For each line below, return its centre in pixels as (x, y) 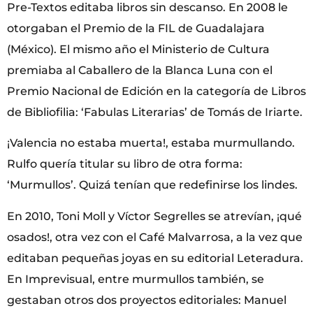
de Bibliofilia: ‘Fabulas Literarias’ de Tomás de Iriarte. (155, 112)
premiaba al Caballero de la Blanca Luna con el (140, 71)
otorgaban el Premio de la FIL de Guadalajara (136, 29)
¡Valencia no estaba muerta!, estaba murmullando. (151, 143)
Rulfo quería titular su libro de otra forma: (125, 164)
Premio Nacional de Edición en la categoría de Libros (156, 92)
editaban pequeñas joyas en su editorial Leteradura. (155, 258)
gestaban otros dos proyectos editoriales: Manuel (147, 300)
